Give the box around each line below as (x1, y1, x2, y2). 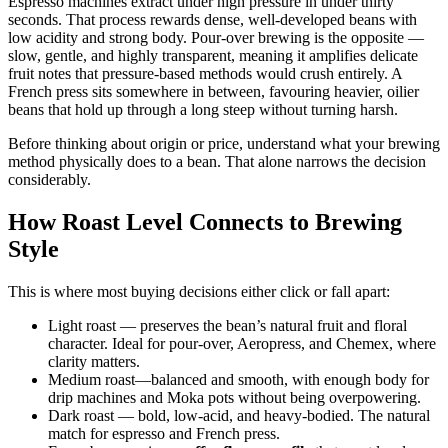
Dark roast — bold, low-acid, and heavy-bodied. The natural (48, 406, 430, 424)
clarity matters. (48, 352, 140, 370)
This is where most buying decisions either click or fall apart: (8, 282, 390, 300)
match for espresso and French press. (48, 424, 280, 442)
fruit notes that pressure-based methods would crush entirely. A (8, 64, 402, 82)
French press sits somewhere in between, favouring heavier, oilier (8, 82, 419, 100)
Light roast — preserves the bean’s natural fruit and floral (48, 316, 407, 334)
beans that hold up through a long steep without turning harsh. (8, 100, 398, 118)
